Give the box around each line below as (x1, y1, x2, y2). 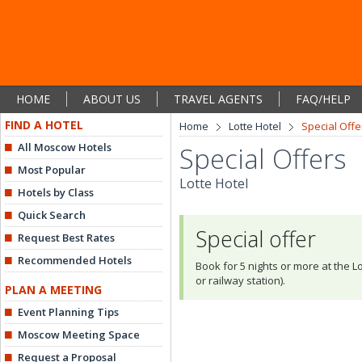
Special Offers (179, 141, 347, 177)
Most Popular (18, 162, 86, 177)
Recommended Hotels (18, 253, 132, 267)
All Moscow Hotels (18, 140, 112, 154)
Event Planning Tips (18, 305, 119, 319)
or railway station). (196, 273, 285, 288)
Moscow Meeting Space (18, 327, 140, 342)
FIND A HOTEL (5, 117, 83, 133)
